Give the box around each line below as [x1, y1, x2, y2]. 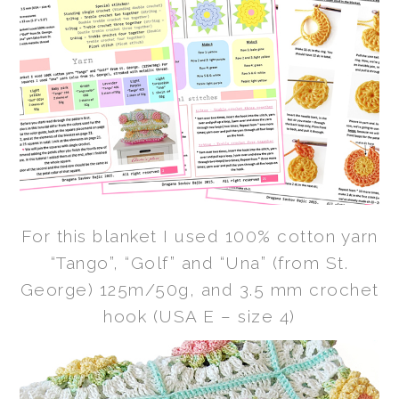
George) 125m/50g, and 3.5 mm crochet [20, 279, 379, 299]
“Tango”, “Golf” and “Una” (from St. [50, 252, 349, 273]
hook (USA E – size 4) [103, 305, 296, 326]
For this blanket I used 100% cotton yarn [20, 225, 379, 246]
